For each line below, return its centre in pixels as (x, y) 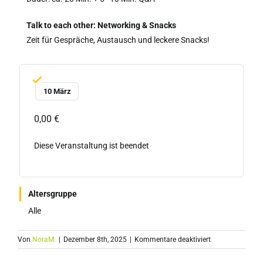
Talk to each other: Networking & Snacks (101, 25)
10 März (57, 91)
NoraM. (44, 239)
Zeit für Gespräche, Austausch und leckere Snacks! (118, 40)
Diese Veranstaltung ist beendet (92, 145)
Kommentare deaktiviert (173, 239)
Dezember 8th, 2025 (95, 239)
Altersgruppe (53, 193)
